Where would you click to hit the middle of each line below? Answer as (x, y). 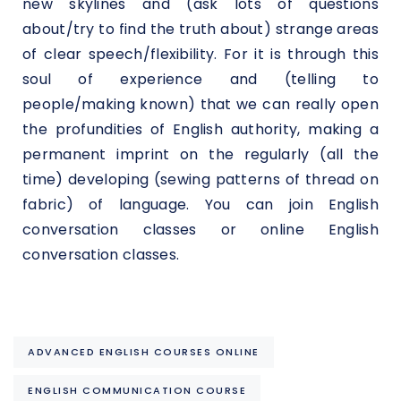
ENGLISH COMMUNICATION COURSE (137, 390)
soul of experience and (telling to (200, 79)
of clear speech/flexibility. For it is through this (200, 54)
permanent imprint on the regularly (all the (200, 154)
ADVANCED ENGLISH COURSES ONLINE (144, 351)
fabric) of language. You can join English (200, 204)
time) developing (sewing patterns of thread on (200, 179)
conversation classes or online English (200, 229)
